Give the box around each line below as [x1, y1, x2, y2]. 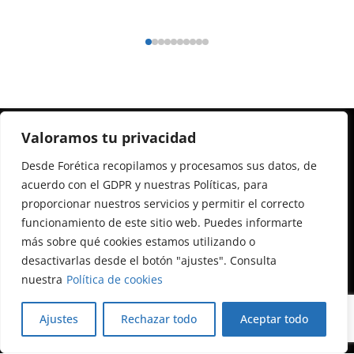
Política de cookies [66, 272, 163, 287]
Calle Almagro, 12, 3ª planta [30, 188, 196, 206]
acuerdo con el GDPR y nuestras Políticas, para [21, 177, 268, 192]
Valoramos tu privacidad [21, 128, 196, 147]
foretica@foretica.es [30, 245, 153, 263]
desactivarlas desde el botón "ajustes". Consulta [21, 253, 277, 268]
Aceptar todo [239, 311, 308, 326]
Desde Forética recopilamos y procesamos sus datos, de [21, 158, 317, 173]
